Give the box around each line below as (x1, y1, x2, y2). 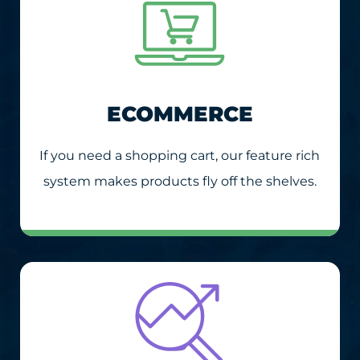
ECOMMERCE (106, 100, 253, 127)
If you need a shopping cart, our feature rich (39, 147, 321, 163)
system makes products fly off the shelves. (43, 173, 317, 189)
